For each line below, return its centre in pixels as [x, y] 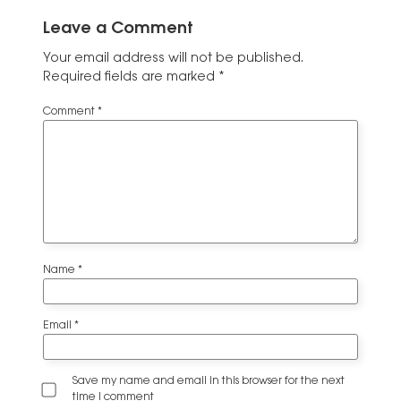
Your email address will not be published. [173, 58]
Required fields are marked [131, 77]
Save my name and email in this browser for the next [209, 382]
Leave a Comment [118, 29]
